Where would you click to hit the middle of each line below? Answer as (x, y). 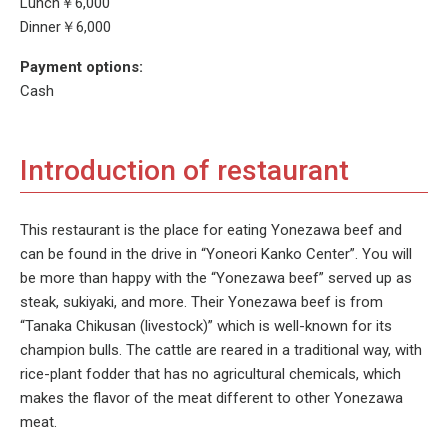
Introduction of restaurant (184, 170)
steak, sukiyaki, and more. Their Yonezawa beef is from (201, 301)
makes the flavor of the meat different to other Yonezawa (211, 397)
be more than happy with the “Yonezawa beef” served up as (216, 277)
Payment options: (81, 66)
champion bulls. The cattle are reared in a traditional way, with (221, 349)
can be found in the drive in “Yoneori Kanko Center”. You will (216, 253)
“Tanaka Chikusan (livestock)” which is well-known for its (206, 325)
